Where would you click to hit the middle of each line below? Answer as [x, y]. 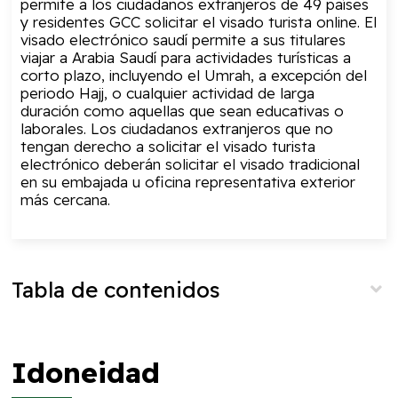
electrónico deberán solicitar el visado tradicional [191, 163]
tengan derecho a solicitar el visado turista [168, 146]
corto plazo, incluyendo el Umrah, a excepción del [194, 75]
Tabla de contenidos [116, 289]
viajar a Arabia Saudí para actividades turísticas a [186, 57]
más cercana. [66, 199]
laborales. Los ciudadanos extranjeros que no [177, 128]
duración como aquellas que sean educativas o [183, 110]
